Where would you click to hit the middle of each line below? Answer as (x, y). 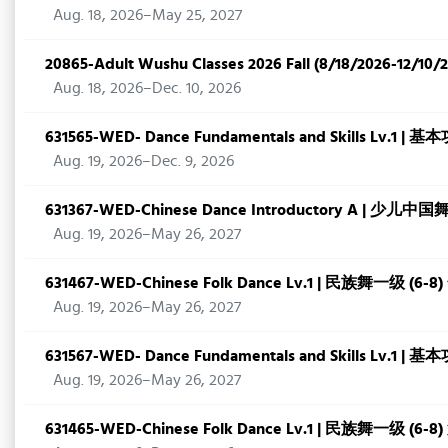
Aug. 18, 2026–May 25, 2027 (147, 14)
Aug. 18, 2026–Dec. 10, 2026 (147, 87)
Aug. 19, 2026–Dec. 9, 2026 (143, 160)
